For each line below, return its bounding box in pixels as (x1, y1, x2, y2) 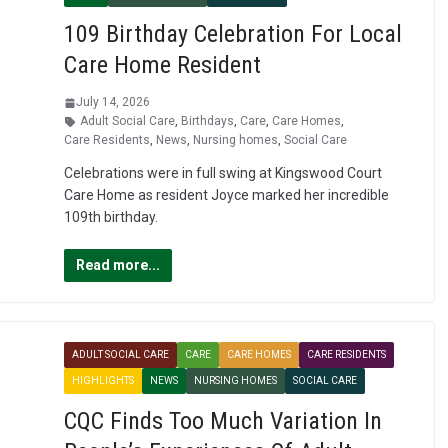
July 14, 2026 (75, 95, 150, 110)
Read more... (75, 257, 160, 274)
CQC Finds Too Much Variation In (63, 407, 382, 436)
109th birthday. (63, 209, 158, 226)
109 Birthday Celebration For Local (63, 20, 402, 49)
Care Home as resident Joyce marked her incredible (63, 187, 389, 204)
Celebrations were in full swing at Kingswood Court (63, 165, 382, 182)
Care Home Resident (63, 51, 261, 80)
